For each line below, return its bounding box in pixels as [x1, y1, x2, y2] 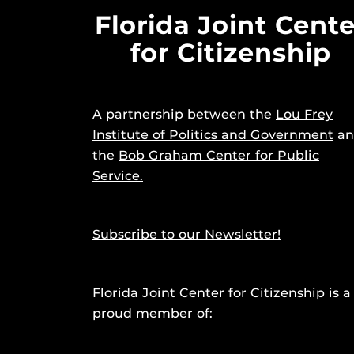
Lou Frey [276, 107, 333, 122]
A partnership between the [92, 107, 276, 122]
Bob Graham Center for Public [119, 148, 319, 163]
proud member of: [92, 306, 213, 321]
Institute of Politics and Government [92, 127, 333, 142]
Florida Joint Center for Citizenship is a [92, 285, 351, 300]
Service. [92, 168, 143, 183]
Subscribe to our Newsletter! [92, 227, 281, 242]
